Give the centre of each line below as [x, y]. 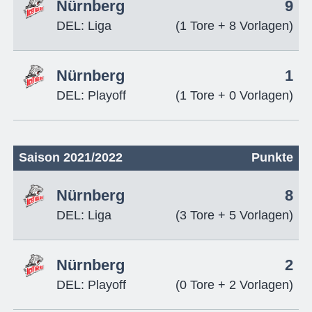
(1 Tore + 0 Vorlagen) [235, 96]
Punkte [273, 157]
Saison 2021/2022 [70, 157]
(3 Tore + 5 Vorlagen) [235, 215]
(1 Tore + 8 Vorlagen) [235, 26]
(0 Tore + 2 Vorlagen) [235, 284]
